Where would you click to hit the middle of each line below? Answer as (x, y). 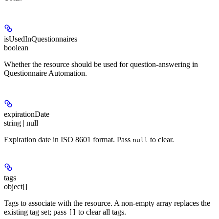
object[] (16, 187)
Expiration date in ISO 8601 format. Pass (68, 139)
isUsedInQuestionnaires (41, 39)
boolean (16, 48)
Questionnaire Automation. (45, 73)
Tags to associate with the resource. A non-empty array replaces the (107, 203)
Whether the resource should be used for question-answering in (101, 65)
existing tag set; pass (36, 212)
